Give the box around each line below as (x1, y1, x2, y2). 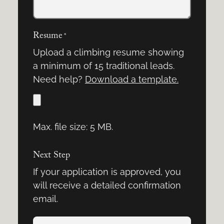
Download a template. (84, 74, 178, 85)
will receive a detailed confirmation (32, 179, 181, 190)
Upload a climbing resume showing (32, 47, 184, 58)
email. (32, 193, 58, 204)
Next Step (32, 150, 70, 160)
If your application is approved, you (32, 166, 181, 177)
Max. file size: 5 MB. (32, 121, 113, 132)
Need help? (32, 74, 85, 85)
